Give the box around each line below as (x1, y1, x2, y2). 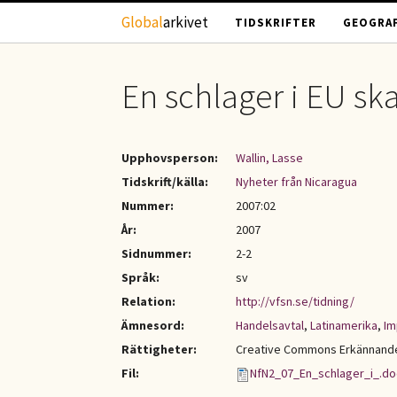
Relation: (121, 293, 175, 309)
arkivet (163, 12, 208, 32)
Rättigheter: (121, 341, 197, 357)
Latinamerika (310, 317, 378, 333)
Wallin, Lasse (236, 150, 303, 166)
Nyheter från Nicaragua (236, 174, 357, 190)
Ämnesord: (121, 317, 184, 333)
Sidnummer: (121, 245, 191, 261)
